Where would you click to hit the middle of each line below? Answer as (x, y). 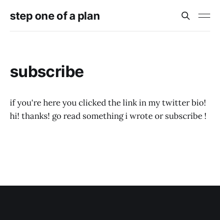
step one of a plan (55, 16)
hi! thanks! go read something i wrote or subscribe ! (108, 116)
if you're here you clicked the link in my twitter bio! (108, 103)
